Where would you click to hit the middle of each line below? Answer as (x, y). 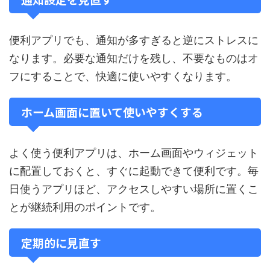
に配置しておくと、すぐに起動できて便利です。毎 (134, 171)
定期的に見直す (61, 243)
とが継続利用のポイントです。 (85, 207)
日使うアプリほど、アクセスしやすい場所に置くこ (134, 189)
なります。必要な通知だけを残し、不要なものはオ (134, 58)
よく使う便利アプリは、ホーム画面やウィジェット (134, 153)
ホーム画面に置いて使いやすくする (112, 112)
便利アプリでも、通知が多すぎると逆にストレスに (134, 40)
